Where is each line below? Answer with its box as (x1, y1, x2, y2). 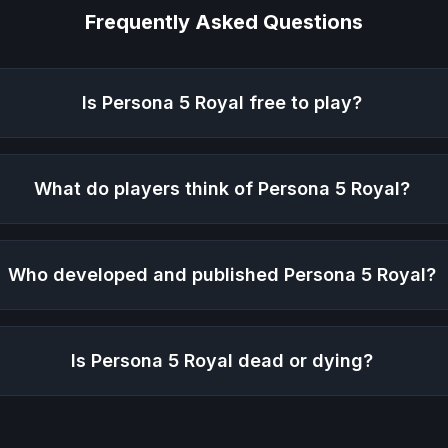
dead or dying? (233, 350, 374, 372)
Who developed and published (8, 264, 285, 286)
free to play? (244, 92, 363, 114)
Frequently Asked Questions (85, 10, 363, 35)
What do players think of (34, 178, 259, 200)
